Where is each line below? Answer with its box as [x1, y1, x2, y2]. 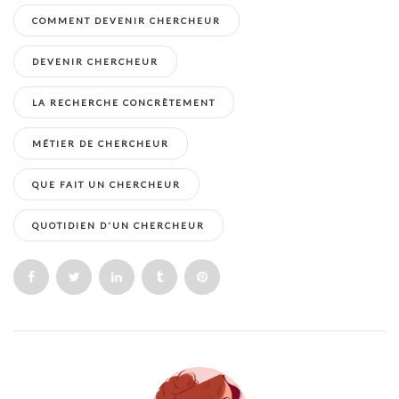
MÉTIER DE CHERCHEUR [32, 137, 169, 149]
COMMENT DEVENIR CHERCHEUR [32, 14, 221, 26]
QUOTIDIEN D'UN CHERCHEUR [32, 219, 205, 231]
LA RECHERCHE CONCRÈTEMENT [32, 96, 216, 108]
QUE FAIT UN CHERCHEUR [32, 178, 181, 190]
